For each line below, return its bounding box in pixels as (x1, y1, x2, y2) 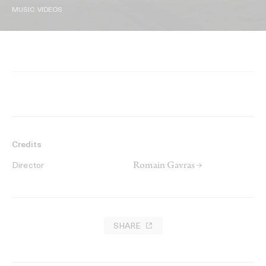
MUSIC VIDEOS (12, 7, 63, 14)
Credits (12, 141, 42, 150)
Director (12, 161, 45, 171)
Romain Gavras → (133, 161, 202, 172)
